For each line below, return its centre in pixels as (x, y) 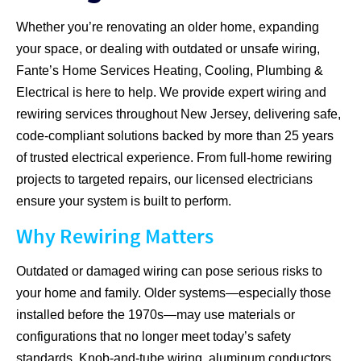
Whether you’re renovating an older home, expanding (168, 27)
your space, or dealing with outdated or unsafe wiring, (168, 49)
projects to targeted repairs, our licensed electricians (164, 180)
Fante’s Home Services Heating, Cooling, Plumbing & (170, 71)
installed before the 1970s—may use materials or (156, 315)
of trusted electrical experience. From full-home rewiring (174, 158)
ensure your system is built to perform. (124, 201)
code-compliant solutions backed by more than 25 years (175, 136)
